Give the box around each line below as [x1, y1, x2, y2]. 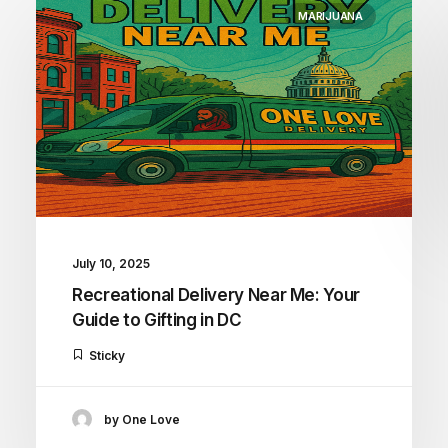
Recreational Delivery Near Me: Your [72, 285, 361, 306]
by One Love [104, 411, 180, 427]
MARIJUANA [297, 9, 363, 23]
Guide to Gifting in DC [72, 310, 242, 331]
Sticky [89, 348, 125, 364]
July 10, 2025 [72, 256, 150, 272]
